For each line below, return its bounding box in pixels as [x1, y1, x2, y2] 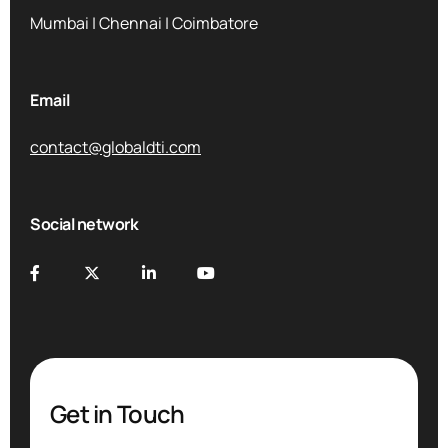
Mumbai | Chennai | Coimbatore [30, 11, 258, 34]
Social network [30, 212, 139, 235]
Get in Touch [50, 396, 185, 430]
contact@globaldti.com [30, 135, 201, 158]
